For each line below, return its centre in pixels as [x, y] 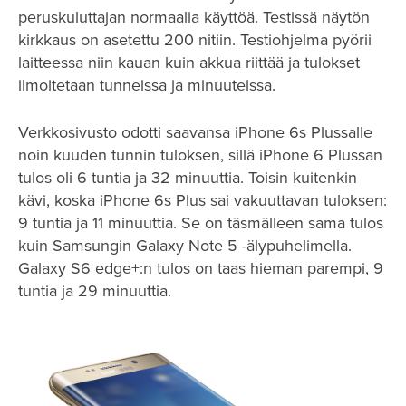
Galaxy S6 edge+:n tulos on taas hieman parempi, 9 [201, 268]
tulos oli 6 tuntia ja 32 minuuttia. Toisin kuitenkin [188, 177]
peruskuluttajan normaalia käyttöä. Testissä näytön [194, 17]
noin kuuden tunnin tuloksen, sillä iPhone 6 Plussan [200, 155]
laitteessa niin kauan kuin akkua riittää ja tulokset [189, 62]
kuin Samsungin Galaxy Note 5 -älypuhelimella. [185, 245]
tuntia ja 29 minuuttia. [95, 290]
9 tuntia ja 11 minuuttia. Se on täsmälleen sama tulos [201, 222]
